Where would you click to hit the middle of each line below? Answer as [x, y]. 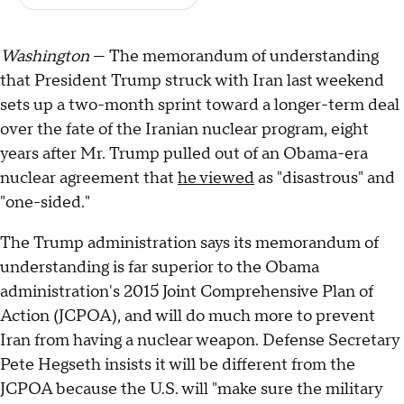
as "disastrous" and [325, 179]
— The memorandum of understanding [236, 57]
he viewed [216, 179]
